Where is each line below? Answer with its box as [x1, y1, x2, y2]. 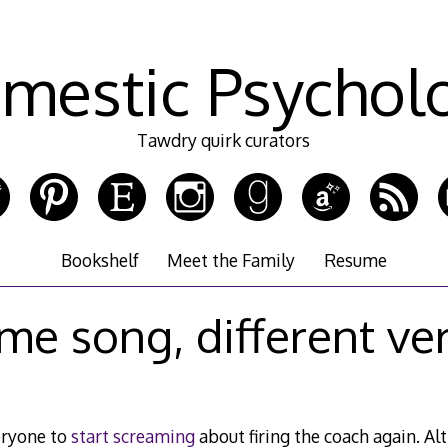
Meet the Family [167, 249, 296, 272]
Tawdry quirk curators [137, 129, 311, 152]
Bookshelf [61, 249, 140, 272]
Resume [323, 249, 387, 272]
